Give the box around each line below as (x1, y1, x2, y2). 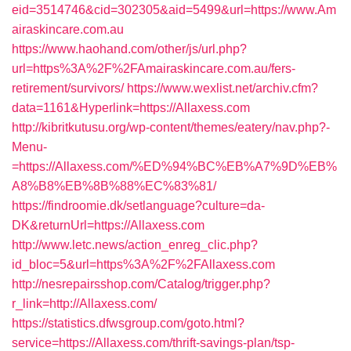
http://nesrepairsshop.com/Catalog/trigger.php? (12, 277, 270, 291)
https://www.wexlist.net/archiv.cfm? (127, 81, 318, 95)
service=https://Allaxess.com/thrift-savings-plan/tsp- (12, 336, 295, 349)
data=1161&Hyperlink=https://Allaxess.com (12, 101, 250, 114)
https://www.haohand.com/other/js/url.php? (12, 42, 247, 56)
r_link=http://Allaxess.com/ (12, 297, 157, 310)
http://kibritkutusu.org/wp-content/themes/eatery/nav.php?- (12, 121, 330, 134)
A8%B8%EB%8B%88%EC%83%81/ (12, 179, 216, 193)
